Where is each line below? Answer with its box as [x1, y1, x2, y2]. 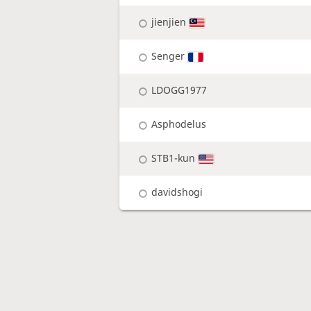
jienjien [151, 15, 187, 29]
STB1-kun [151, 151, 196, 165]
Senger [151, 49, 185, 63]
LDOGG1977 [151, 83, 208, 97]
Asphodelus [151, 117, 207, 131]
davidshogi [151, 185, 203, 199]
